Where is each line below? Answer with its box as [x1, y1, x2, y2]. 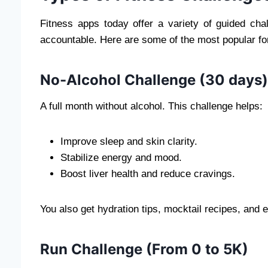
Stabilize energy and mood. [60, 151, 182, 163]
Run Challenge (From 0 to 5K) [40, 240, 248, 258]
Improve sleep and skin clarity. [60, 135, 197, 147]
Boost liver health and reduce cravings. [60, 167, 235, 179]
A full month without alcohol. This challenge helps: [40, 100, 263, 112]
